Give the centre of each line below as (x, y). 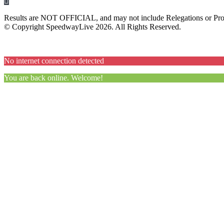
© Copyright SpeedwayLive (50, 26)
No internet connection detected (54, 60)
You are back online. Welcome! (53, 77)
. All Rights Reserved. (146, 26)
